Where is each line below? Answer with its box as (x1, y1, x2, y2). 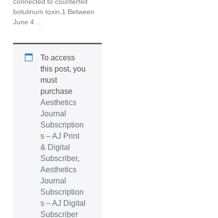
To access (40, 53, 75, 62)
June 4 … (13, 18, 43, 26)
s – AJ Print (40, 131, 79, 140)
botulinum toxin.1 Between (13, 7, 94, 16)
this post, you (40, 64, 86, 73)
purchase (40, 87, 73, 95)
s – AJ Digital (40, 199, 86, 207)
